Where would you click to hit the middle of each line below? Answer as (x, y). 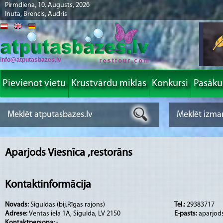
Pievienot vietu (34, 84)
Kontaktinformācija (48, 185)
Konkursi (170, 84)
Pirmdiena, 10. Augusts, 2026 (47, 5)
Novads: (18, 205)
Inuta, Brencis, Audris (36, 14)
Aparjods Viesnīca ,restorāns (69, 153)
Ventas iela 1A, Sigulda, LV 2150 (75, 214)
